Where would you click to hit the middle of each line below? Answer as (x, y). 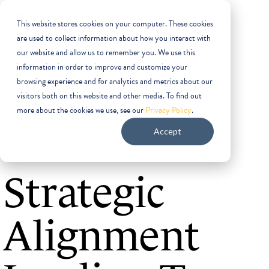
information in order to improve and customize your (102, 67)
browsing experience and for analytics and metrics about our (115, 81)
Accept (168, 131)
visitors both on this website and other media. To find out (109, 96)
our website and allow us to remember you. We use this (106, 53)
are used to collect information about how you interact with (114, 38)
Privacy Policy (168, 110)
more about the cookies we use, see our (81, 110)
